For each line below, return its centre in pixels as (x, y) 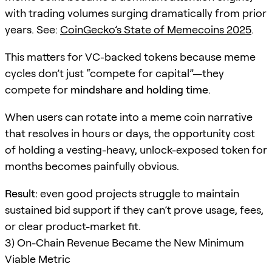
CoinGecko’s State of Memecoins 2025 (156, 29)
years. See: (32, 29)
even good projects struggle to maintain (138, 193)
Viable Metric (38, 259)
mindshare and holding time (139, 89)
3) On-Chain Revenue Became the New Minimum (124, 242)
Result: (21, 193)
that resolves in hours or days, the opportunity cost (130, 133)
